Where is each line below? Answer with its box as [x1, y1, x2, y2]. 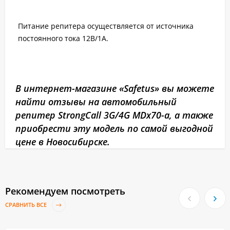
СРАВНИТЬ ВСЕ [5, 201, 48, 209]
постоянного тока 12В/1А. [18, 33, 108, 43]
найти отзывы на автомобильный [15, 95, 177, 108]
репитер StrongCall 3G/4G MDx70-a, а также [15, 109, 213, 121]
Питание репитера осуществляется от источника [18, 21, 198, 31]
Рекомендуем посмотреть [5, 185, 125, 197]
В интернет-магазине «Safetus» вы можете [15, 82, 214, 94]
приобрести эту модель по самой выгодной [15, 122, 213, 135]
